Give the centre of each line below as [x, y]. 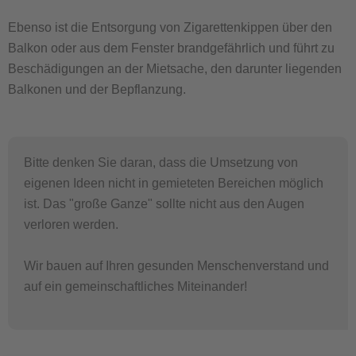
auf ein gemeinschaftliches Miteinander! [135, 286]
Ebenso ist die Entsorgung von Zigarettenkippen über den [170, 27]
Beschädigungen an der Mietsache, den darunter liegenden [175, 69]
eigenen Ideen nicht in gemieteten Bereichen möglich [174, 183]
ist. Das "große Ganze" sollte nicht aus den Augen [164, 204]
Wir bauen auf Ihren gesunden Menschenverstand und [176, 266]
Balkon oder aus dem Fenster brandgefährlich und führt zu [171, 48]
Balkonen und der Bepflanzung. [97, 89]
